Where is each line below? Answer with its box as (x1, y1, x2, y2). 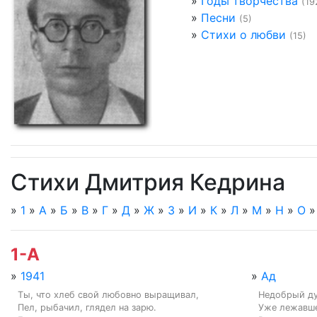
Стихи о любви (201, 28, 286, 42)
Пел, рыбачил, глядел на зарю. (18, 301, 156, 313)
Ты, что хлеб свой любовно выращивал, (18, 289, 199, 300)
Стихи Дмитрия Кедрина (11, 168, 285, 196)
